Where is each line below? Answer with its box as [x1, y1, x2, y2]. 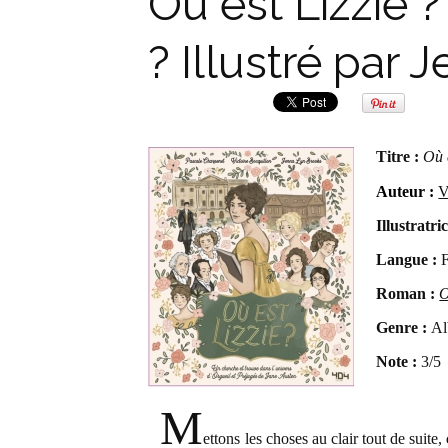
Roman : [376, 285, 436, 302]
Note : [376, 353, 418, 370]
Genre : [376, 319, 428, 336]
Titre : [376, 148, 424, 165]
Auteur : [376, 183, 439, 200]
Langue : [376, 251, 438, 268]
